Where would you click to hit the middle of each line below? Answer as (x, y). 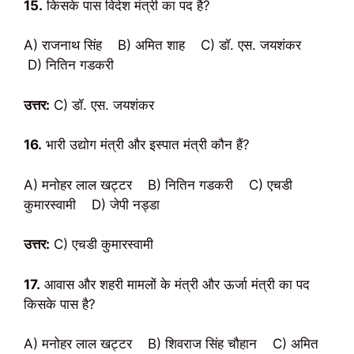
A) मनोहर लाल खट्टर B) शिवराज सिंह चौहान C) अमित (171, 344)
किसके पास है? (60, 304)
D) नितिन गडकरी (69, 65)
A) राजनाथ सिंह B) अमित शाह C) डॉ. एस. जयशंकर (168, 45)
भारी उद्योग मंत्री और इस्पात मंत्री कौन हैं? (146, 145)
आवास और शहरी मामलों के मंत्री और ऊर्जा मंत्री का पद (175, 284)
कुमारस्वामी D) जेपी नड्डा (92, 204)
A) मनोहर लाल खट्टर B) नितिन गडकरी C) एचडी (158, 185)
